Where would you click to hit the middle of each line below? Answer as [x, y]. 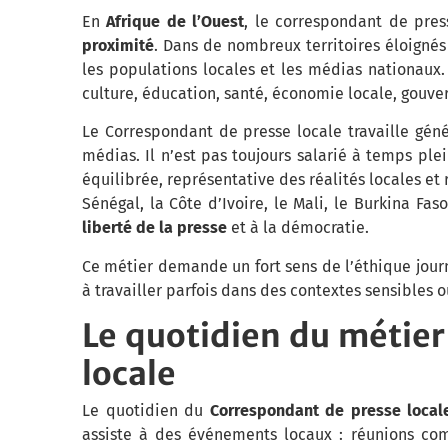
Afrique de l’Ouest [175, 21]
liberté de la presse [154, 228]
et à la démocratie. [298, 228]
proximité [118, 45]
